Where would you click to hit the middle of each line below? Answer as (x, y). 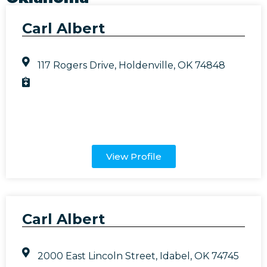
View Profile (133, 156)
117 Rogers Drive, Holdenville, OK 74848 (132, 65)
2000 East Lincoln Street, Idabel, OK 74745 (139, 256)
